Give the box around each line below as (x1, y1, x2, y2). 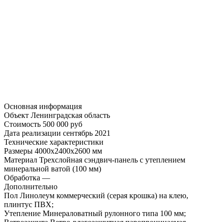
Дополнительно (4, 182, 57, 191)
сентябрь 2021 (63, 128, 111, 137)
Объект (4, 111, 29, 119)
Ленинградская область (31, 111, 110, 119)
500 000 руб (43, 119, 82, 128)
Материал (4, 155, 37, 164)
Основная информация (4, 102, 82, 111)
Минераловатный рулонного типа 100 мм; (43, 209, 186, 218)
